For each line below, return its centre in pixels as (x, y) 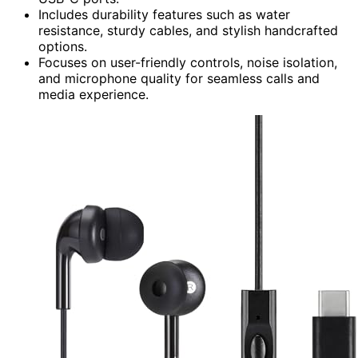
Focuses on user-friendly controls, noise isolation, (188, 62)
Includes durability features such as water (164, 14)
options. (63, 46)
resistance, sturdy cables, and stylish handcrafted (188, 30)
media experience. (93, 94)
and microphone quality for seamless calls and (179, 78)
